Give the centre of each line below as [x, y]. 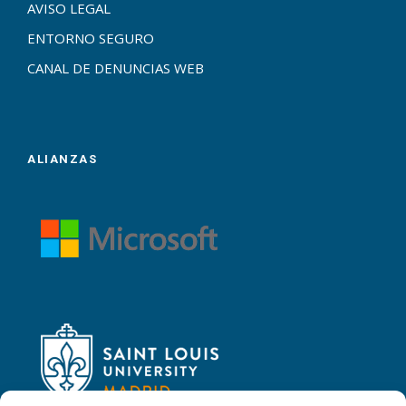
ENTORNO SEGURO [91, 39]
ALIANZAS [62, 159]
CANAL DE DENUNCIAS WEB [116, 68]
